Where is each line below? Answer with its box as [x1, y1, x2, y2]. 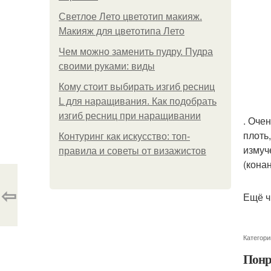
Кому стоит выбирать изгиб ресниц [59, 82, 215, 92]
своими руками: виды [59, 61, 155, 71]
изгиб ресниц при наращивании [59, 111, 201, 121]
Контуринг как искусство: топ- [59, 131, 190, 142]
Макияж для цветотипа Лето [59, 26, 184, 36]
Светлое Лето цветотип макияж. [59, 11, 202, 22]
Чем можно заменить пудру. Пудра [59, 47, 213, 57]
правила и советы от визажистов [59, 146, 206, 156]
